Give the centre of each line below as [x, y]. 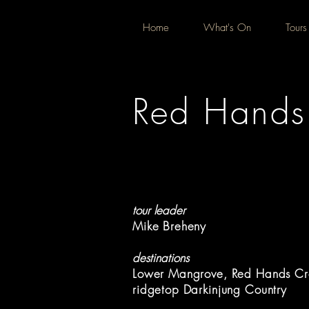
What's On [227, 28]
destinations [161, 258]
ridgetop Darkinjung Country [210, 289]
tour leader [159, 210]
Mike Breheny [170, 226]
